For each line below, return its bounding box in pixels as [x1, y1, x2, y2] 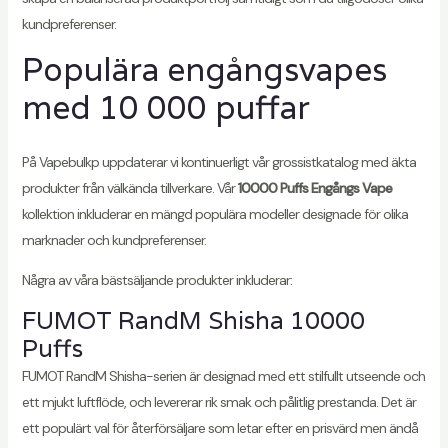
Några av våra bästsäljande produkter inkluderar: [21, 271, 292, 290]
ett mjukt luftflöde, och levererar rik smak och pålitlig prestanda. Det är [21, 393, 416, 412]
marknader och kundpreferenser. [21, 231, 206, 250]
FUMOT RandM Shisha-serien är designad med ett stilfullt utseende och [21, 367, 425, 386]
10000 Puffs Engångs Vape [237, 179, 392, 198]
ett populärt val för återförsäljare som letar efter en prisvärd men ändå [21, 419, 418, 438]
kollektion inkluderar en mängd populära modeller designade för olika [21, 205, 408, 224]
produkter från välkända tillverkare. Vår [21, 179, 238, 198]
